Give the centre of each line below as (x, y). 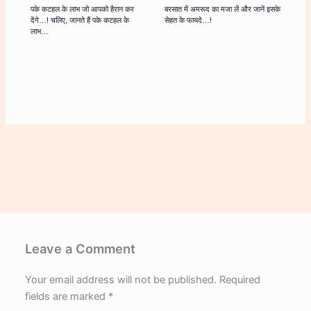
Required (240, 280)
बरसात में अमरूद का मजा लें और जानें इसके (222, 9)
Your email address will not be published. (121, 280)
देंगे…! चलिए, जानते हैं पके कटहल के (80, 20)
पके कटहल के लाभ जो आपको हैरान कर (83, 9)
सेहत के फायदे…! (188, 20)
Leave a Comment (81, 249)
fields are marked (67, 297)
